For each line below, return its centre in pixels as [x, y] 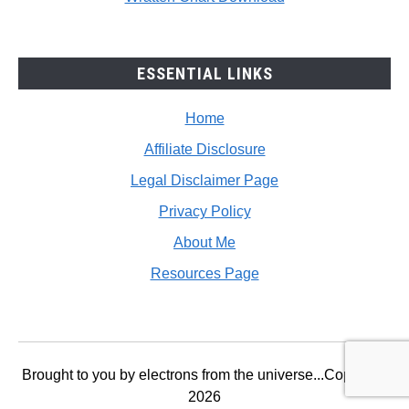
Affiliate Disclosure [204, 150]
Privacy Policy [204, 212]
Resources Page [204, 274]
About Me [204, 243]
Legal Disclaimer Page [204, 181]
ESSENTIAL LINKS [204, 73]
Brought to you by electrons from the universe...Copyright [204, 375]
